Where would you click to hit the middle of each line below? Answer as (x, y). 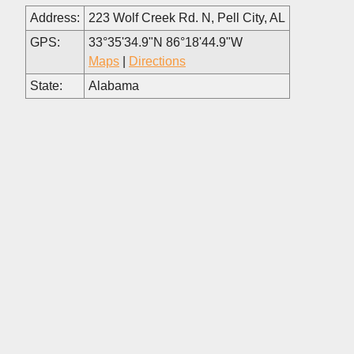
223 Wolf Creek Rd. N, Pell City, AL (187, 17)
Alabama (114, 85)
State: (46, 85)
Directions (157, 61)
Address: (55, 17)
